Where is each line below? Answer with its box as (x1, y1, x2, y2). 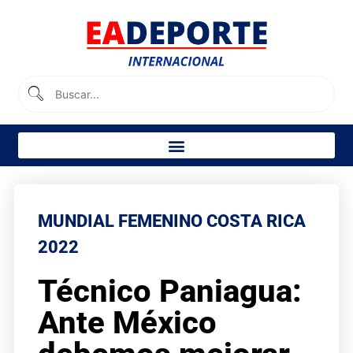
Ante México (37, 303, 217, 341)
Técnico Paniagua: (37, 272, 302, 310)
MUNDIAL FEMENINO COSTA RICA (37, 210, 306, 231)
